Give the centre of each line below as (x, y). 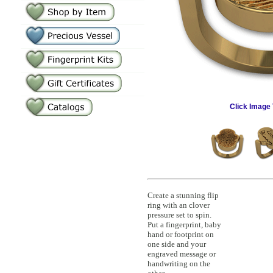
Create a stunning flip (183, 195)
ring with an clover (179, 205)
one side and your (177, 244)
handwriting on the (179, 264)
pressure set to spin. (179, 215)
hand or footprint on (181, 234)
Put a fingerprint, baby (184, 225)
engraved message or (182, 254)
